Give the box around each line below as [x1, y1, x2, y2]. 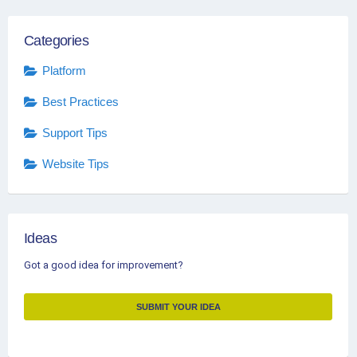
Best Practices [42, 95, 119, 109]
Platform [42, 64, 86, 78]
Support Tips [42, 126, 108, 140]
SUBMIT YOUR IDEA [135, 301, 221, 312]
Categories [24, 32, 88, 49]
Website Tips [42, 157, 109, 171]
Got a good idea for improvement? [24, 258, 183, 271]
